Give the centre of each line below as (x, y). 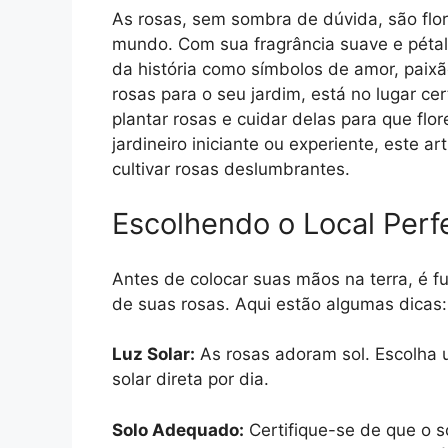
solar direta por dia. (190, 379)
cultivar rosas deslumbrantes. (231, 168)
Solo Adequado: (178, 429)
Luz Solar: (153, 354)
